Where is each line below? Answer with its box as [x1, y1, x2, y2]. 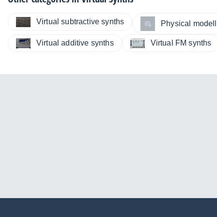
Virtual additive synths [36, 39, 114, 47]
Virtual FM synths [150, 39, 212, 47]
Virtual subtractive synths [36, 17, 124, 26]
